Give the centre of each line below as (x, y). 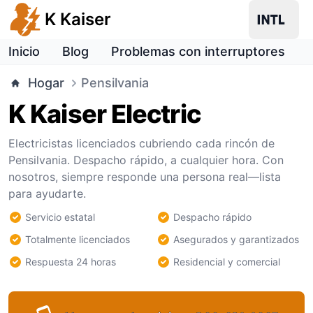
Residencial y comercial (227, 262)
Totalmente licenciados (78, 239)
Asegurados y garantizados (236, 239)
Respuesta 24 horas (71, 262)
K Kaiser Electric (104, 114)
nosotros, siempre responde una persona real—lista (145, 177)
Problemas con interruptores (198, 51)
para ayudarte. (47, 194)
